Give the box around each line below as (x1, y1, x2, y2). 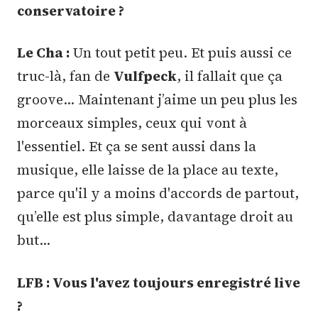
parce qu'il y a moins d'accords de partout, (17, 184, 299, 203)
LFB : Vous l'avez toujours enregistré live (17, 273, 300, 292)
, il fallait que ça (177, 67, 283, 86)
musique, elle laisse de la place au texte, (17, 160, 278, 180)
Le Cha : (17, 43, 70, 62)
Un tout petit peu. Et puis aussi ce (70, 43, 292, 62)
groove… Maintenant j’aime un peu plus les (17, 90, 297, 109)
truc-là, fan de (17, 67, 114, 86)
